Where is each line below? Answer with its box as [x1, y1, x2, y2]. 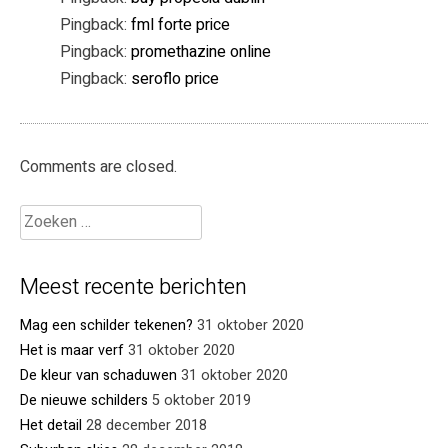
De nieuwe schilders [20, 389, 148, 411]
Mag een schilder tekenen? [20, 314, 193, 336]
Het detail [20, 414, 82, 436]
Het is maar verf [20, 339, 124, 361]
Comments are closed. [20, 154, 177, 179]
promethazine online [131, 39, 271, 64]
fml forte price [131, 12, 230, 37]
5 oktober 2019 [152, 389, 251, 411]
